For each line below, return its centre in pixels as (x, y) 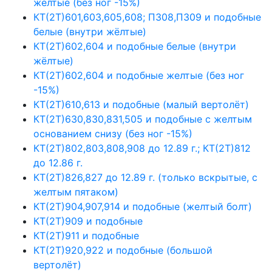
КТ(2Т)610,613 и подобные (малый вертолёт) (141, 104)
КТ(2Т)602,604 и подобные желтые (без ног (139, 75)
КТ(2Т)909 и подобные (88, 221)
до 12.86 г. (58, 162)
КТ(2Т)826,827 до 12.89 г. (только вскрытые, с (145, 177)
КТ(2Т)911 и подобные (86, 235)
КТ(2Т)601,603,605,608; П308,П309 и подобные (147, 17)
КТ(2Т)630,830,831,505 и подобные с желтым (143, 119)
